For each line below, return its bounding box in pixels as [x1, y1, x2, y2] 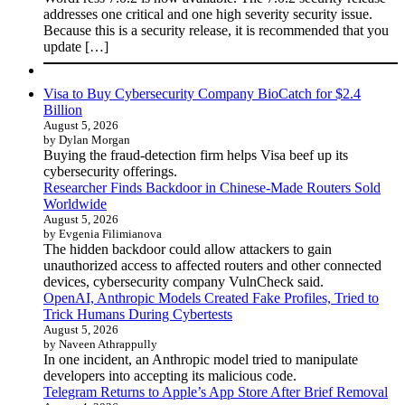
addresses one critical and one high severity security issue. [43, 5, 372, 22]
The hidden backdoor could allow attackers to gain [43, 240, 332, 257]
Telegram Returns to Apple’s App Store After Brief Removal [43, 383, 388, 400]
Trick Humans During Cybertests [43, 306, 232, 322]
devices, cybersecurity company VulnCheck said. [43, 273, 324, 289]
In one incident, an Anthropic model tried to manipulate [43, 351, 358, 367]
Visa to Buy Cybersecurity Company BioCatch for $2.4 [43, 85, 361, 101]
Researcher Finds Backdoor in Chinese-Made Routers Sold [43, 179, 381, 195]
